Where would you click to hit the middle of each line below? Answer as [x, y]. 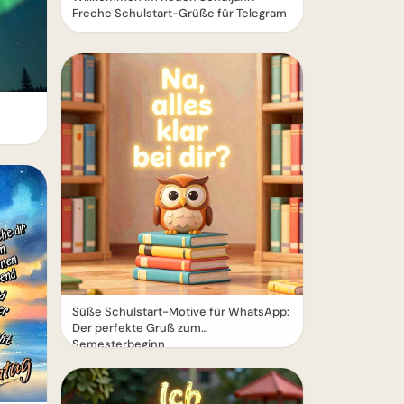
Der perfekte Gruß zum [137, 328]
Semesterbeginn [119, 344]
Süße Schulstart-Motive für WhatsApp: [181, 312]
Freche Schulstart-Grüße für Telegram [179, 13]
